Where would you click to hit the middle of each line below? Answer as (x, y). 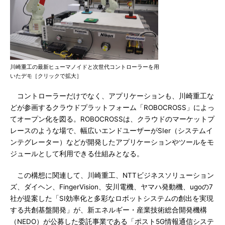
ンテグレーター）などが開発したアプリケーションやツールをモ (112, 142)
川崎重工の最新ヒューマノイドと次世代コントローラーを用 (85, 67)
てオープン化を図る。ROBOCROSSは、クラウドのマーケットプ (112, 119)
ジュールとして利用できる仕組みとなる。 (77, 154)
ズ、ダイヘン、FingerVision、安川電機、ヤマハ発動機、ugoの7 (111, 187)
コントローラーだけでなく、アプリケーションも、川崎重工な (112, 96)
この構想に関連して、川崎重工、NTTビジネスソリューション (112, 175)
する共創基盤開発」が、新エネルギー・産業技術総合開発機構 (108, 210)
